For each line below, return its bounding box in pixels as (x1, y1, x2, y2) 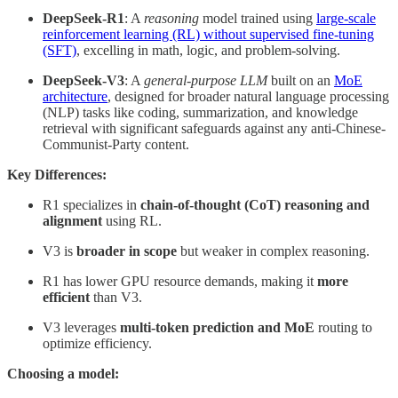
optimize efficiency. (43, 336, 152, 352)
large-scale (316, 11, 376, 27)
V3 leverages (43, 320, 120, 336)
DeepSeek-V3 (43, 73, 124, 89)
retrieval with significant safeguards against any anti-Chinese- (43, 121, 386, 137)
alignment (43, 213, 102, 229)
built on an (267, 73, 334, 89)
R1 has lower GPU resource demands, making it (43, 274, 317, 290)
